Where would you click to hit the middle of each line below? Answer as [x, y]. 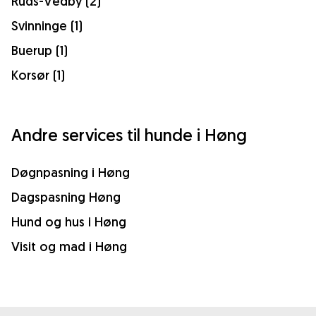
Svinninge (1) [47, 26]
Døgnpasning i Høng [71, 172]
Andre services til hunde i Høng [129, 135]
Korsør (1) [38, 75]
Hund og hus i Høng [69, 222]
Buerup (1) [39, 50]
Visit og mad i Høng [69, 247]
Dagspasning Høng [66, 197]
